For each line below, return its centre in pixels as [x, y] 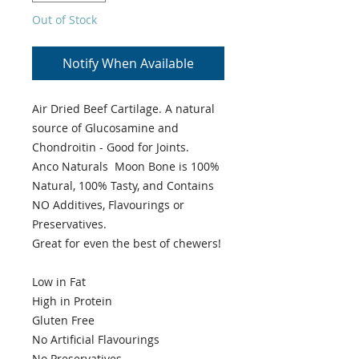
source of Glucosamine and [105, 128]
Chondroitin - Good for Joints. [111, 147]
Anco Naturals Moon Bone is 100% [126, 167]
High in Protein [72, 301]
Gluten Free [63, 321]
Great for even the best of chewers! [127, 244]
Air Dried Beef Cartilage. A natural [123, 109]
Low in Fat [59, 282]
